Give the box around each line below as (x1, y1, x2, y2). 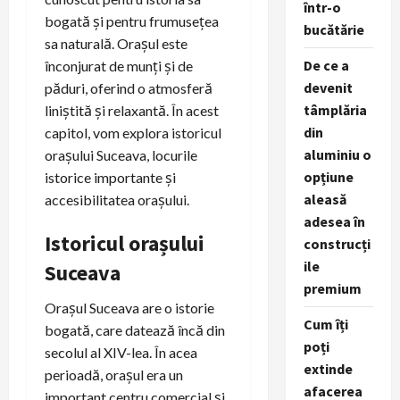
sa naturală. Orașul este (45, 34, 187, 52)
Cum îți (303, 315, 348, 333)
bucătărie (303, 21, 364, 38)
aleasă (303, 190, 346, 208)
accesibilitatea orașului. (45, 190, 189, 208)
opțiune (303, 168, 354, 186)
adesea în (303, 212, 365, 230)
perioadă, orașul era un (45, 365, 183, 383)
